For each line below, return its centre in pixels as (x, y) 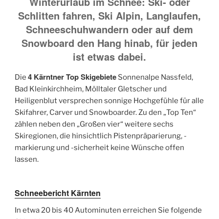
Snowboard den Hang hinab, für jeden (109, 43)
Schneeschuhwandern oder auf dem (109, 29)
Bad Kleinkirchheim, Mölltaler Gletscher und (91, 89)
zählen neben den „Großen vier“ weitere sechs (94, 124)
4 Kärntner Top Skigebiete (72, 77)
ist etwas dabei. (109, 56)
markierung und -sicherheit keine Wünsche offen (99, 147)
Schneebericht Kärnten (58, 193)
